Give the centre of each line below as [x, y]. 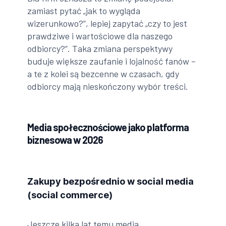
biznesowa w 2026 [65, 139]
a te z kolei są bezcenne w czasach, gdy [103, 73]
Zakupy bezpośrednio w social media [111, 181]
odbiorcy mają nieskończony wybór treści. [108, 86]
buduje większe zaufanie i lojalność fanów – [112, 61]
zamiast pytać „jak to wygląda [84, 10]
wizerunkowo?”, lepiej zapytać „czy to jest [107, 23]
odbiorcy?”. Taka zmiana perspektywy [100, 48]
